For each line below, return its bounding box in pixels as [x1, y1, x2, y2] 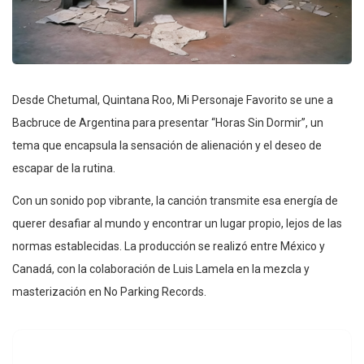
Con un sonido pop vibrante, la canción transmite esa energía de [12, 193, 338, 207]
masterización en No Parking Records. [12, 284, 206, 298]
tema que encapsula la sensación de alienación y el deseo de [12, 138, 322, 152]
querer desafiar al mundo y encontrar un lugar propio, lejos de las [12, 216, 342, 230]
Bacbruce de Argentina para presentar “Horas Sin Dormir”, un [12, 115, 323, 129]
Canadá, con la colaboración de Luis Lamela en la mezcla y [12, 262, 310, 275]
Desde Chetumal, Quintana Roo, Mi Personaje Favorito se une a [12, 93, 333, 106]
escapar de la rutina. [12, 161, 115, 175]
